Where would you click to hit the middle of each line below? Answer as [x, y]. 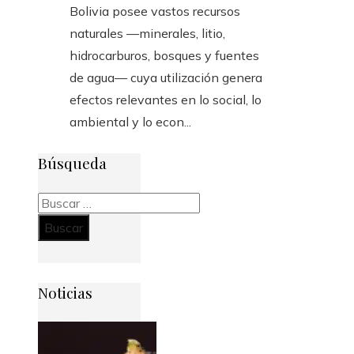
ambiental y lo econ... [130, 122]
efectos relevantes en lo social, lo [166, 100]
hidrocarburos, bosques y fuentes [164, 56]
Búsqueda [72, 162]
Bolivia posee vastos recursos [155, 11]
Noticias [65, 293]
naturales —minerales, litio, [147, 34]
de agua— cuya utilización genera [166, 78]
